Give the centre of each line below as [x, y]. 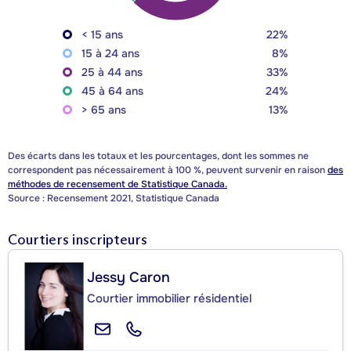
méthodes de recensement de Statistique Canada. [118, 185]
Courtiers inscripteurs [78, 240]
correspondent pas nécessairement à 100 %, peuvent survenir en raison [168, 170]
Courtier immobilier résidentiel [169, 299]
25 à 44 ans [112, 72]
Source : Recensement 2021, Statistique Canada [114, 199]
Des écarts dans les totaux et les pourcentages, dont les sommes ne [158, 156]
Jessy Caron [128, 278]
